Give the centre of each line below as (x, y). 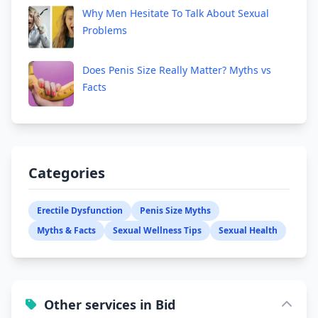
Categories (67, 173)
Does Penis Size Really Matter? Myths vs (177, 70)
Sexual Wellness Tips (157, 231)
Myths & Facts (66, 231)
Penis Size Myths (175, 211)
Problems (105, 31)
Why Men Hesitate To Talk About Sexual (176, 13)
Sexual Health (248, 231)
